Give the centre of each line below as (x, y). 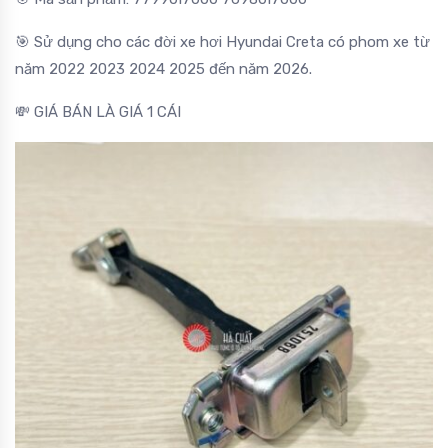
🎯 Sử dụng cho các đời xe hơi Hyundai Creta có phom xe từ (222, 41)
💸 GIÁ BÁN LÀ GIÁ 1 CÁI (98, 111)
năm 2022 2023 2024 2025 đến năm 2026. (163, 68)
